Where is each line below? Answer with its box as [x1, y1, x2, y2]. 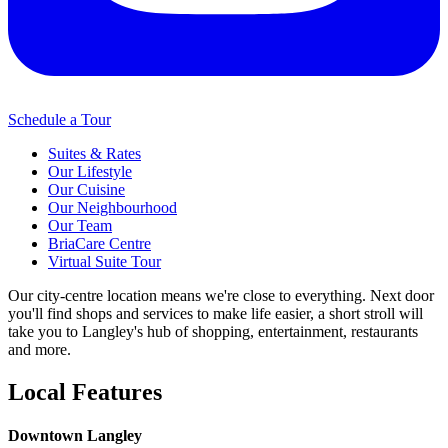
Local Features [8, 379, 162, 405]
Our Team [48, 217, 112, 235]
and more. [8, 341, 71, 359]
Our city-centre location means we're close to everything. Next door [8, 287, 434, 305]
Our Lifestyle [48, 163, 132, 181]
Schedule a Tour [8, 111, 111, 129]
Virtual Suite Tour [48, 253, 161, 271]
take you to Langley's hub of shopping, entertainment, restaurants [8, 323, 418, 341]
